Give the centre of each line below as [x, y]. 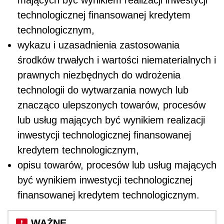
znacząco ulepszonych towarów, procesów [111, 105]
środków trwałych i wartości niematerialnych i [117, 60]
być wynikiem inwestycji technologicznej [105, 180]
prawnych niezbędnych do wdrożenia [99, 75]
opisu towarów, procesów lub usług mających [117, 165]
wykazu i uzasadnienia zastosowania [98, 45]
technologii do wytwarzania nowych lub [103, 90]
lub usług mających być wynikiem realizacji [111, 120]
